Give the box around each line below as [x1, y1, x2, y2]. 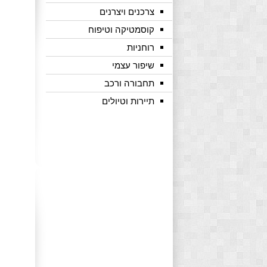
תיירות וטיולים [101, 96, 154, 106]
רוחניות [126, 42, 154, 52]
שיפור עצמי [111, 60, 154, 70]
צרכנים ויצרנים [99, 7, 154, 17]
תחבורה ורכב [104, 78, 154, 88]
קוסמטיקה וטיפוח [88, 24, 154, 35]
